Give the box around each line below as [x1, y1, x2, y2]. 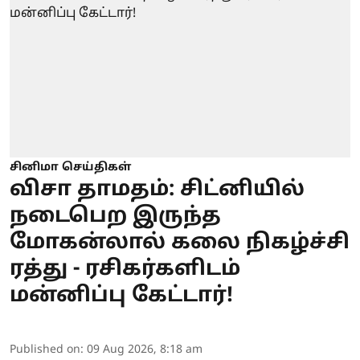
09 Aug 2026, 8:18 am [87, 342, 202, 357]
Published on [10, 342, 80, 357]
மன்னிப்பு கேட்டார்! [10, 282, 233, 309]
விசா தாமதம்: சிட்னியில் [10, 176, 305, 203]
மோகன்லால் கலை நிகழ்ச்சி [10, 229, 350, 256]
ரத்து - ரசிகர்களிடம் [10, 256, 240, 283]
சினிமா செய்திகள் [10, 160, 131, 174]
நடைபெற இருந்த [10, 202, 221, 230]
